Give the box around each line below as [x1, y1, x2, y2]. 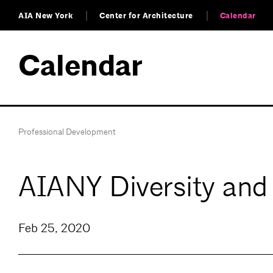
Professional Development [18, 126, 116, 137]
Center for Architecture [99, 10, 193, 21]
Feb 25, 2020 [18, 221, 90, 236]
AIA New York [18, 10, 73, 21]
